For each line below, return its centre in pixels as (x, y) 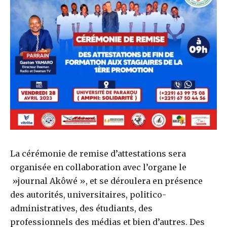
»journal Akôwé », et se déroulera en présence (106, 181)
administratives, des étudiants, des (81, 208)
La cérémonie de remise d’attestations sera (98, 153)
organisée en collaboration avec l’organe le (98, 167)
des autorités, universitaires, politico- (88, 194)
